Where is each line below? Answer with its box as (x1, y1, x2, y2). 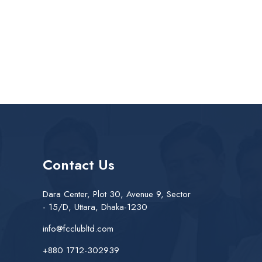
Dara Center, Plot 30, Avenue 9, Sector (43, 188, 191, 201)
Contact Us (43, 154, 115, 175)
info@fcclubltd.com (43, 222, 113, 235)
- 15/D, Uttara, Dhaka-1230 (43, 201, 147, 213)
